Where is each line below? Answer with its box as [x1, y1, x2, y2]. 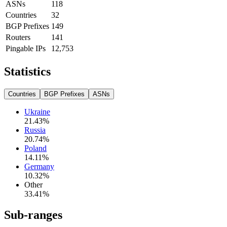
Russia [24, 125, 46, 134]
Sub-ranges [4, 208, 62, 222]
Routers [6, 32, 30, 42]
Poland [24, 143, 47, 153]
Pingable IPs [6, 44, 46, 53]
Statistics [4, 64, 51, 78]
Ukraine [24, 107, 50, 116]
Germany [24, 162, 54, 171]
